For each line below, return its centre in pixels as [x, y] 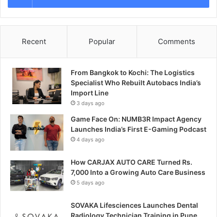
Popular [102, 41]
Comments [177, 41]
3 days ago [91, 103]
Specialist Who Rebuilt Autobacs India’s [136, 82]
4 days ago [91, 139]
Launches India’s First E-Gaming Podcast [139, 129]
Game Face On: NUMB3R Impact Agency [136, 119]
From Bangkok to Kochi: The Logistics [133, 72]
